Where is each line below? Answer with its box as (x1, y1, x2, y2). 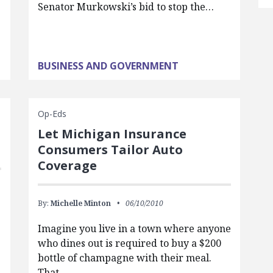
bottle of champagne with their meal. (37, 251, 211, 264)
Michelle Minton (50, 198, 111, 208)
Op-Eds (37, 108, 66, 119)
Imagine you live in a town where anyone (37, 222, 231, 235)
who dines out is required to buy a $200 (37, 236, 221, 250)
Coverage (37, 157, 97, 174)
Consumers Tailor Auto (37, 141, 183, 158)
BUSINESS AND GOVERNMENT (37, 59, 179, 73)
